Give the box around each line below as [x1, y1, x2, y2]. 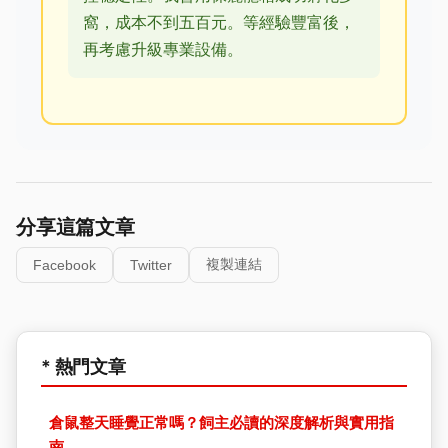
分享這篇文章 [16, 215, 135, 239]
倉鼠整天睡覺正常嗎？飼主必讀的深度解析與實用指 [49, 413, 394, 432]
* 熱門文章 [41, 356, 126, 377]
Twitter [130, 257, 172, 273]
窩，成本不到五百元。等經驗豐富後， [83, 12, 355, 32]
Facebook [33, 257, 96, 273]
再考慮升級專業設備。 [83, 39, 243, 59]
